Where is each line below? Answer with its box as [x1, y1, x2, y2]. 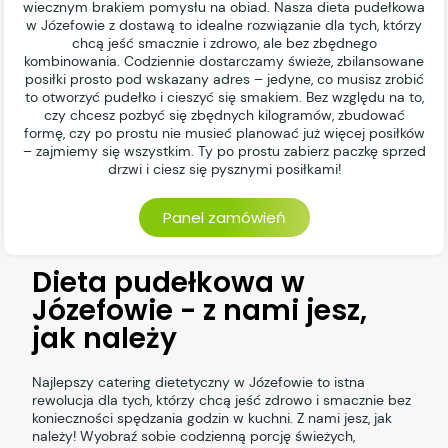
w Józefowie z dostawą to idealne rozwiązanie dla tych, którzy [26, 16, 422, 35]
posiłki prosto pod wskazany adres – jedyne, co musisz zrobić [24, 70, 424, 89]
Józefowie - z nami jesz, [32, 291, 368, 331]
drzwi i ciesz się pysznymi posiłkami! [107, 160, 341, 179]
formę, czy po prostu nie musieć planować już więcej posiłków [23, 124, 425, 143]
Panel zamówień [162, 207, 286, 229]
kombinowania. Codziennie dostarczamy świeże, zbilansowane [24, 52, 424, 71]
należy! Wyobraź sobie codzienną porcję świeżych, [32, 427, 356, 446]
